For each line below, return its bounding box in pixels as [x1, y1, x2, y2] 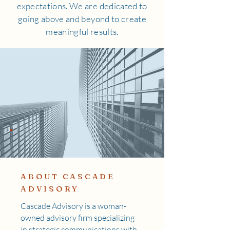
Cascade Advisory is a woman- [21, 201, 126, 211]
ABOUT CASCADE [21, 171, 115, 181]
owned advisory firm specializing [21, 213, 135, 223]
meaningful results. [46, 26, 119, 37]
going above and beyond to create [18, 13, 146, 24]
